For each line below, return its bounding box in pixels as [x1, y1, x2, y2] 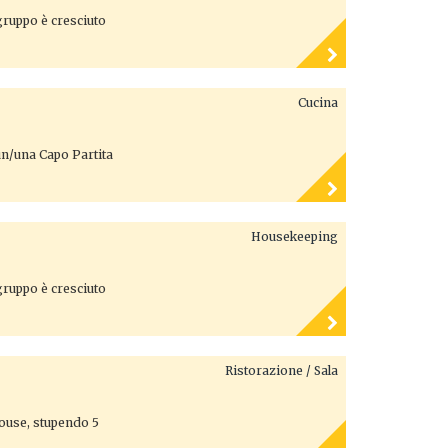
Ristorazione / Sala [225, 362, 338, 378]
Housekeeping [251, 228, 338, 244]
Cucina [298, 94, 338, 110]
